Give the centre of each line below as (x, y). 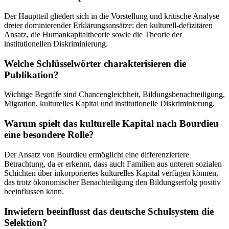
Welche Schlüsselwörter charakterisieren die (95, 63)
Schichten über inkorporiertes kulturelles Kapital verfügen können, (111, 173)
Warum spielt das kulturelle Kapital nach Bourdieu (111, 124)
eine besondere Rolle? (49, 135)
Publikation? (31, 75)
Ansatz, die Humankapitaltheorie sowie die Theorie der (93, 34)
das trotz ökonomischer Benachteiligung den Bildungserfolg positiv (112, 182)
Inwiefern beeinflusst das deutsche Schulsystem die (109, 211)
